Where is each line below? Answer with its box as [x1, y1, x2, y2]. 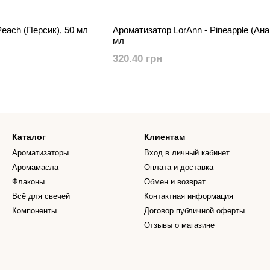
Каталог [12, 131, 46, 142]
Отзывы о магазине [144, 220, 215, 230]
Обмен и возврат [144, 177, 206, 186]
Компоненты [12, 206, 57, 215]
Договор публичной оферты [144, 206, 245, 215]
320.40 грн [112, 52, 162, 64]
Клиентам [144, 131, 185, 142]
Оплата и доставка [144, 162, 213, 172]
